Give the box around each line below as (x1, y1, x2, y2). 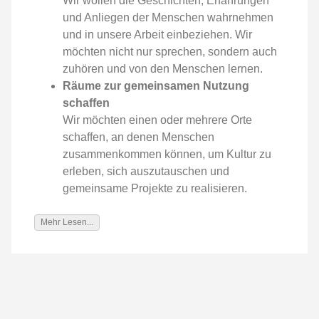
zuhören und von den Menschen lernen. (63, 62, 263, 75)
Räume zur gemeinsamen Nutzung (63, 79, 249, 92)
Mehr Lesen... (41, 216, 93, 227)
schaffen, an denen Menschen (63, 130, 214, 143)
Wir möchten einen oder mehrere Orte (63, 113, 252, 126)
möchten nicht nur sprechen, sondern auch (63, 45, 277, 58)
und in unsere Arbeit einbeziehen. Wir (63, 28, 252, 41)
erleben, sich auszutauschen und (63, 164, 229, 177)
